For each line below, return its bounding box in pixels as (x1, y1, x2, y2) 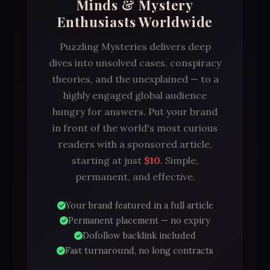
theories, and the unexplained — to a (51, 73, 219, 86)
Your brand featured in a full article (65, 200, 213, 212)
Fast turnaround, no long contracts (65, 245, 213, 257)
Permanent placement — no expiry (68, 215, 210, 227)
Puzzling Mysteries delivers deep (59, 40, 211, 53)
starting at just (72, 154, 144, 167)
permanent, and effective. (75, 171, 195, 183)
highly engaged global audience (63, 89, 207, 102)
